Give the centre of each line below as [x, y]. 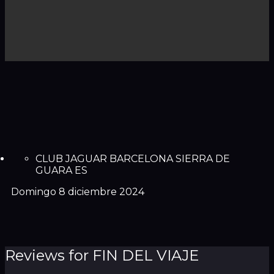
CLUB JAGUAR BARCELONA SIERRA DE [133, 158]
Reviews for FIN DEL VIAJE [102, 255]
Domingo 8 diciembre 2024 [78, 191]
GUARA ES [61, 170]
